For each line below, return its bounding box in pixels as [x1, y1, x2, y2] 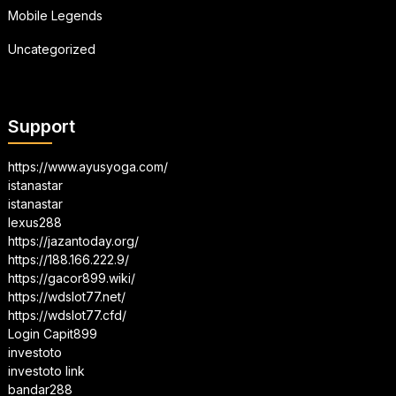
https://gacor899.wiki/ [7, 270, 135, 286]
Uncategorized [7, 42, 95, 57]
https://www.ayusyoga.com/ [7, 159, 168, 174]
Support [7, 116, 75, 137]
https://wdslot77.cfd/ [7, 308, 126, 323]
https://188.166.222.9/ [7, 252, 129, 267]
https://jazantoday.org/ [7, 233, 139, 248]
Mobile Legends [7, 8, 103, 23]
